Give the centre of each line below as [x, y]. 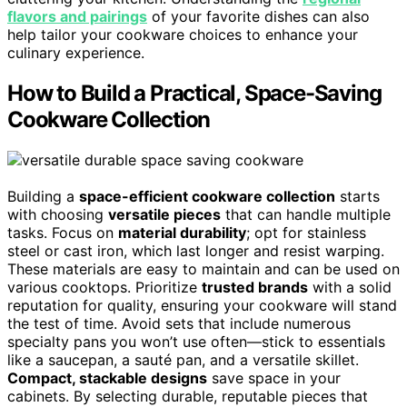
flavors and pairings [77, 16]
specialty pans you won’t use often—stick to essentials [196, 341]
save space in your [274, 377]
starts [357, 196]
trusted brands [255, 287]
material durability [182, 232]
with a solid [350, 287]
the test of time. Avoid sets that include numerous [179, 323]
